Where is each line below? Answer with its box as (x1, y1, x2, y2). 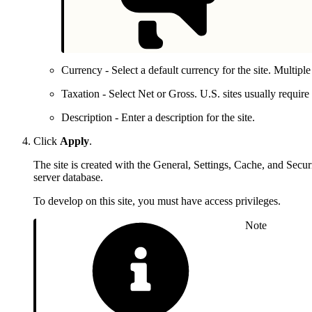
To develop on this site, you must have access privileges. (33, 194, 281, 207)
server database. (33, 171, 103, 183)
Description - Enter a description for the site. (61, 111, 255, 123)
